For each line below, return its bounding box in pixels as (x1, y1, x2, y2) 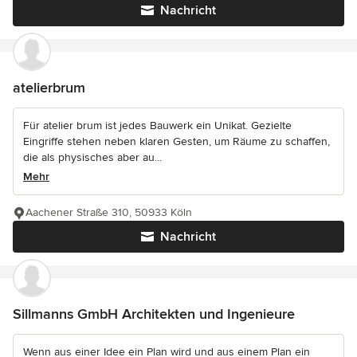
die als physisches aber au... (23, 151, 162, 165)
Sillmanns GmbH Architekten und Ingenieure (13, 305, 295, 324)
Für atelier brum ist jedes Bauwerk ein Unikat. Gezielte (23, 119, 292, 133)
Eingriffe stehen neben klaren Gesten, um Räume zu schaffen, (23, 135, 330, 149)
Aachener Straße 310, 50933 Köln (25, 206, 192, 220)
